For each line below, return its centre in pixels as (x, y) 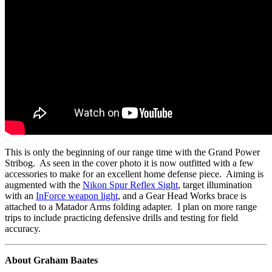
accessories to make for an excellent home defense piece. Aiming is (134, 174)
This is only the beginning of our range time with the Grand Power (132, 152)
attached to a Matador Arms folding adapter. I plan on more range (131, 207)
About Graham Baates (53, 260)
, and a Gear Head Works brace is (182, 196)
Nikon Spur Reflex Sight (130, 185)
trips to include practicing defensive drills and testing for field (121, 218)
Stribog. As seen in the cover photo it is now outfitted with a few (129, 163)
